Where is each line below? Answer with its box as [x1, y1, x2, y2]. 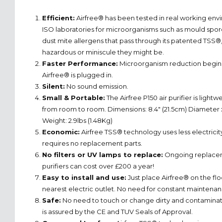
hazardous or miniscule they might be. [42, 48, 164, 56]
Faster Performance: [42, 59, 118, 67]
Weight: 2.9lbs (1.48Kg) [42, 116, 112, 124]
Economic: [42, 127, 80, 136]
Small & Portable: [42, 93, 105, 102]
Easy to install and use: [42, 173, 126, 181]
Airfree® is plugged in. [42, 70, 113, 79]
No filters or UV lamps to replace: [42, 150, 163, 159]
